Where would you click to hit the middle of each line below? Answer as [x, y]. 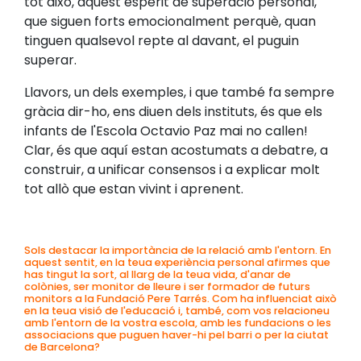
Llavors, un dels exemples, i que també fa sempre [179, 93]
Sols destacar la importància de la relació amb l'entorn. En [178, 251]
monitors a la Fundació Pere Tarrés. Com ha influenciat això [180, 299]
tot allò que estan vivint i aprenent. [134, 189]
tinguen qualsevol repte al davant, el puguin [162, 41]
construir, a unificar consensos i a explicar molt [172, 170]
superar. [50, 60]
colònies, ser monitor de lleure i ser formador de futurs [167, 287]
